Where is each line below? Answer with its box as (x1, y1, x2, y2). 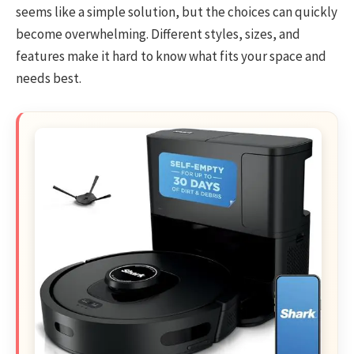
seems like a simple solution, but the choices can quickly (16, 3, 337, 21)
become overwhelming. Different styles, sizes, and (16, 25, 300, 43)
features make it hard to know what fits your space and (16, 47, 326, 66)
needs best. (16, 70, 81, 88)
